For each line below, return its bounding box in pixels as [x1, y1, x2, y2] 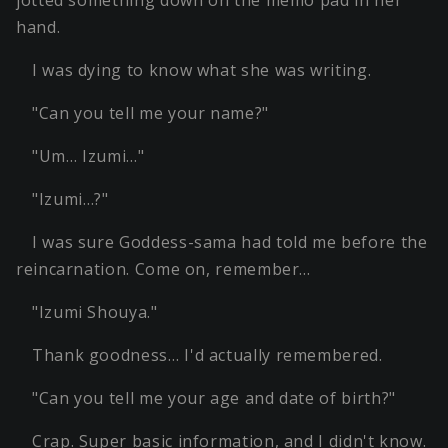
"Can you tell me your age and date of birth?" [32, 386, 396, 409]
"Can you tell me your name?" [32, 101, 269, 124]
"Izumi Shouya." [32, 300, 158, 323]
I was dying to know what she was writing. [32, 58, 372, 81]
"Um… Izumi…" [32, 144, 145, 167]
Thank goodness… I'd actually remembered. [32, 343, 383, 366]
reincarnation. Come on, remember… [16, 257, 312, 280]
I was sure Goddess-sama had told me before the [32, 230, 428, 253]
